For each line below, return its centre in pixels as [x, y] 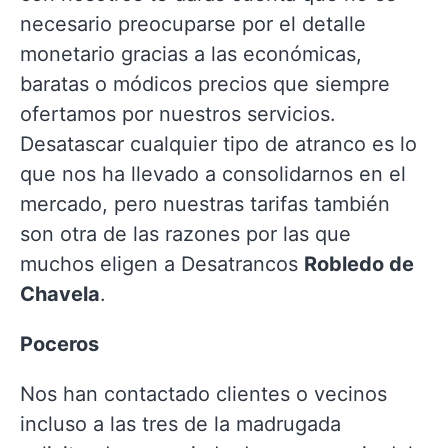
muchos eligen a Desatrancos [162, 264]
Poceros [59, 344]
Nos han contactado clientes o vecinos [203, 394]
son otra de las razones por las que [185, 234]
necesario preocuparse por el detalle [193, 24]
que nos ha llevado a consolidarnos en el [213, 174]
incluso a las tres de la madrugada [180, 424]
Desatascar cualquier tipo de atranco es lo [218, 144]
